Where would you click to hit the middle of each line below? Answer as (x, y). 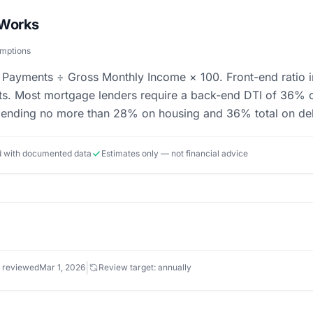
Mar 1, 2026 (62, 267)
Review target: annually (145, 267)
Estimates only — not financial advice (175, 153)
